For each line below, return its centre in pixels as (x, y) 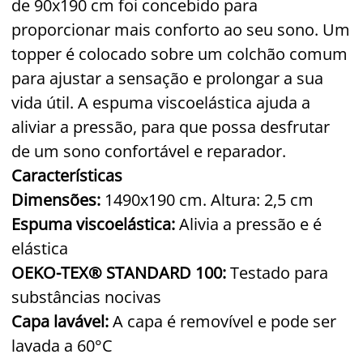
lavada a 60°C (62, 345)
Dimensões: (56, 199)
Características (67, 175)
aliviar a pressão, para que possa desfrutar (171, 126)
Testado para (277, 272)
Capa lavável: (62, 321)
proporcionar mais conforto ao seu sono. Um (181, 29)
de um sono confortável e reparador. (149, 151)
